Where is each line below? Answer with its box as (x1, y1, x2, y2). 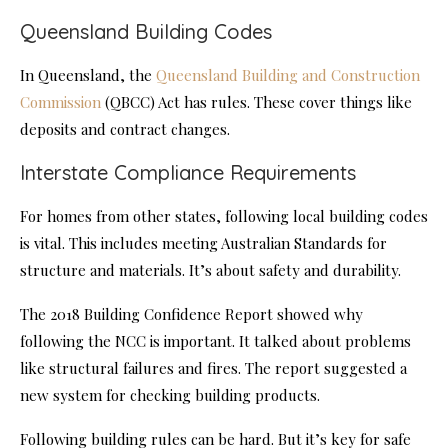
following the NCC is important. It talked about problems (20, 331, 411, 352)
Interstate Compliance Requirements (20, 160, 356, 186)
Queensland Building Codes (20, 19, 272, 45)
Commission (20, 92, 101, 113)
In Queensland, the (20, 65, 156, 86)
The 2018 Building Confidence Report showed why (20, 304, 363, 325)
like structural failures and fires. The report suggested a (20, 358, 407, 379)
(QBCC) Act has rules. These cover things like (101, 92, 412, 113)
